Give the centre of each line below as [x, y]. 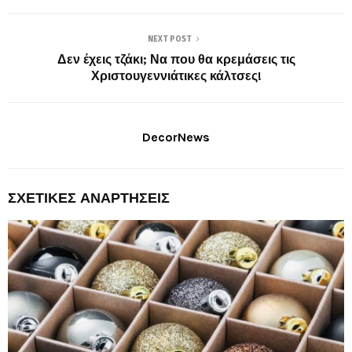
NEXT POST [170, 40]
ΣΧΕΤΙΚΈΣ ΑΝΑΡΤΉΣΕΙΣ [89, 198]
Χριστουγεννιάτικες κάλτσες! [176, 76]
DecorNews [176, 137]
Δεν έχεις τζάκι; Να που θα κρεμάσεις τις [176, 60]
